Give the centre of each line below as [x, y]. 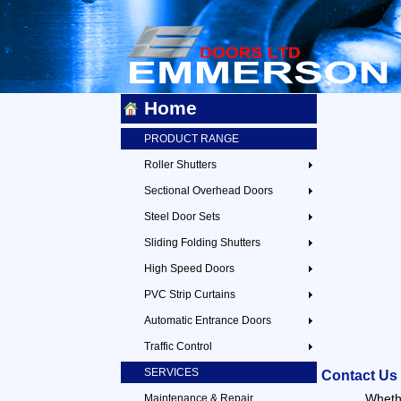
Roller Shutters [180, 165]
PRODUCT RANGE [192, 139]
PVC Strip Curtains [190, 294]
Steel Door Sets [182, 217]
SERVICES [171, 372]
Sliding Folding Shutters [202, 243]
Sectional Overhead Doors [209, 191]
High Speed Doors [189, 269]
